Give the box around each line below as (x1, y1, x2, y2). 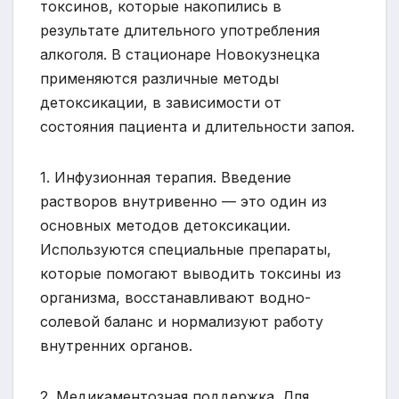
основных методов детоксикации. (40, 216, 290, 234)
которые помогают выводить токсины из (40, 264, 341, 282)
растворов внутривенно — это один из (40, 191, 327, 210)
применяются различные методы (40, 69, 279, 87)
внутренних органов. (40, 336, 192, 354)
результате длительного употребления (40, 20, 320, 39)
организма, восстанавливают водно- (40, 288, 311, 306)
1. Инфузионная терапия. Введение (40, 167, 291, 186)
